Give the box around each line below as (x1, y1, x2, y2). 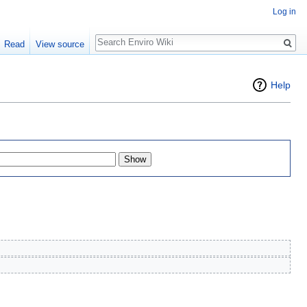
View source (35, 39, 84, 49)
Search (95, 27, 140, 43)
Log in (273, 7, 296, 17)
